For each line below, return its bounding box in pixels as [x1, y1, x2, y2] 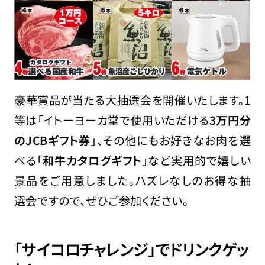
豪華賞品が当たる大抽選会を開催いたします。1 [14, 92, 251, 109]
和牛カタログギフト [43, 152, 142, 169]
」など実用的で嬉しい [141, 152, 251, 169]
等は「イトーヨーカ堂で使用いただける [14, 112, 209, 129]
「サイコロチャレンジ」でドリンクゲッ [14, 238, 248, 260]
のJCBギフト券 [14, 132, 91, 149]
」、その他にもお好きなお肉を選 [91, 132, 251, 149]
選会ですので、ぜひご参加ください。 [14, 192, 189, 209]
